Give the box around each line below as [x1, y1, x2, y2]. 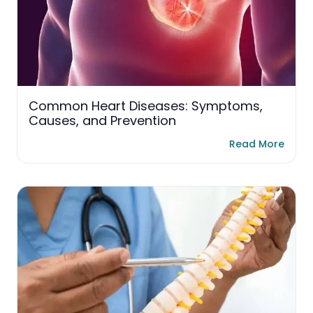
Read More [229, 137, 284, 151]
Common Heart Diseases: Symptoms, [29, 97, 263, 115]
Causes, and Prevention [29, 112, 176, 130]
